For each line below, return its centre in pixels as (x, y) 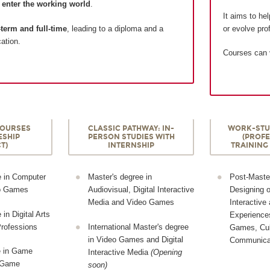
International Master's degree (138, 227)
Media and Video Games (131, 202)
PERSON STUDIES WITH (131, 137)
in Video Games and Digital (135, 239)
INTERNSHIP (131, 146)
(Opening (166, 252)
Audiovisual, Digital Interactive (141, 190)
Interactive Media (119, 252)
